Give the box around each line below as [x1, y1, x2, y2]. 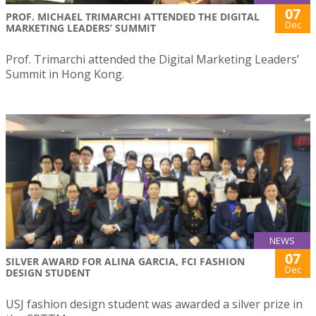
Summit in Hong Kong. [6, 66, 124, 83]
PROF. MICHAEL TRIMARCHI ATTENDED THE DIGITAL [6, 10, 260, 24]
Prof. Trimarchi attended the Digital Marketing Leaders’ [6, 51, 299, 68]
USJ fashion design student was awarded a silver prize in [6, 296, 303, 312]
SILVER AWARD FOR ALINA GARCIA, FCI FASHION [6, 254, 245, 268]
